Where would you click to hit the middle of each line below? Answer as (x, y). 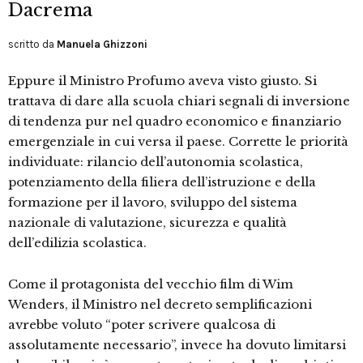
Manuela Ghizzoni (102, 45)
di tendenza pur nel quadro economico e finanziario (175, 122)
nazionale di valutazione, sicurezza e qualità (147, 223)
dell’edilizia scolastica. (77, 243)
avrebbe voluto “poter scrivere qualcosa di (142, 325)
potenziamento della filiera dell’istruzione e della (162, 182)
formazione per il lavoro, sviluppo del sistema (153, 203)
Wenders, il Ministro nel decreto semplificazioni (160, 305)
